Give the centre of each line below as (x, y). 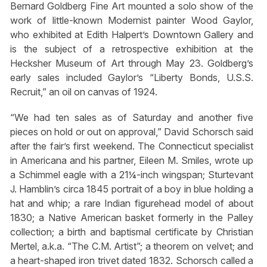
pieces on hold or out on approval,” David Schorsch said (132, 131)
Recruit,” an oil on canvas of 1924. (83, 91)
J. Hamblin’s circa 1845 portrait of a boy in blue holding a (132, 189)
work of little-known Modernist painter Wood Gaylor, (132, 20)
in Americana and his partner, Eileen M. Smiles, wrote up (132, 160)
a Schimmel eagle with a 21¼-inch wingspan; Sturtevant (132, 174)
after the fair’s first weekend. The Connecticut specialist (132, 146)
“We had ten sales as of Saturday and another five (132, 117)
